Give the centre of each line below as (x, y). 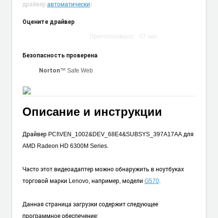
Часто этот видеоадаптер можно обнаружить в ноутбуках (103, 169)
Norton (49, 71)
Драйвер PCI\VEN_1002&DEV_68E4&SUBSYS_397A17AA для (108, 134)
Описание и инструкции (92, 111)
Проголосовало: (115, 36)
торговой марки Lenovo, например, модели (83, 180)
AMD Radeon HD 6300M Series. (65, 145)
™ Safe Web (76, 70)
